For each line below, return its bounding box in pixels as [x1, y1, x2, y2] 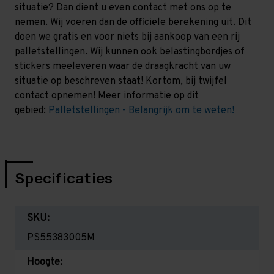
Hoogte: [27, 256, 62, 268]
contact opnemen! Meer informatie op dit [15, 89, 199, 102]
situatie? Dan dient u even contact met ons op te [15, 1, 231, 14]
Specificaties [15, 167, 113, 188]
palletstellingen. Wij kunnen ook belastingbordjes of [15, 45, 245, 58]
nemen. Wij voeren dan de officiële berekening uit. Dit [15, 16, 251, 29]
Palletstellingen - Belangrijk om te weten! [48, 104, 234, 117]
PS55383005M [27, 231, 95, 244]
